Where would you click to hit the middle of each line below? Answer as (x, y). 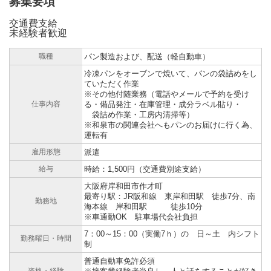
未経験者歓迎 (38, 33)
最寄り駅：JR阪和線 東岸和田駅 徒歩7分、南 (170, 197)
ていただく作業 (112, 84)
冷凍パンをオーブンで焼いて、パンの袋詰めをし (171, 74)
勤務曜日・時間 (46, 239)
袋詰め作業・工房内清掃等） (139, 115)
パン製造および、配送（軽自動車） (147, 57)
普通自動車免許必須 (119, 261)
